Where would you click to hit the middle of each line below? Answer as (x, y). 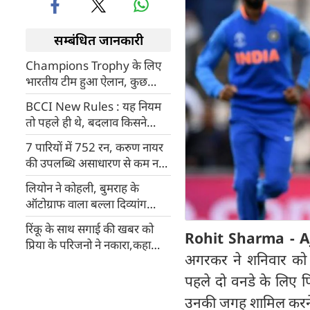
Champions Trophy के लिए (93, 65)
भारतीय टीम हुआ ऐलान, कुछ (86, 81)
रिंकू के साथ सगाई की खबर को (90, 229)
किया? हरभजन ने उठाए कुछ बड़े (92, 138)
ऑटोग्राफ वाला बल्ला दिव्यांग (86, 204)
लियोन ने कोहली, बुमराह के (82, 188)
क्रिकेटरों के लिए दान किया (80, 220)
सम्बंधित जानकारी (98, 40)
